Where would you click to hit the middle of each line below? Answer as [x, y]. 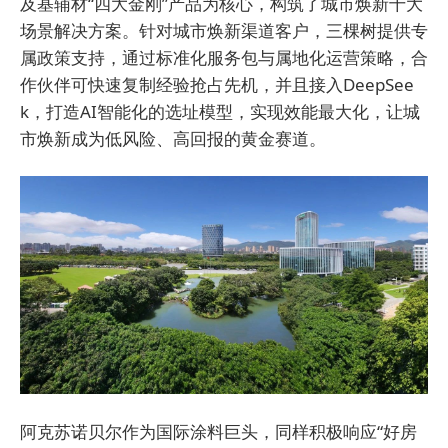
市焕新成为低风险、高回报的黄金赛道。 [173, 139]
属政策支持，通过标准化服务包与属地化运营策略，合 [224, 58]
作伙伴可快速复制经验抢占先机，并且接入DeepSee [217, 85]
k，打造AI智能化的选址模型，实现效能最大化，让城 [220, 112]
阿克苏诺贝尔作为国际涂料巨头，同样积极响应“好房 [218, 431]
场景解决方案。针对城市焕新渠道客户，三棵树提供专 [224, 31]
